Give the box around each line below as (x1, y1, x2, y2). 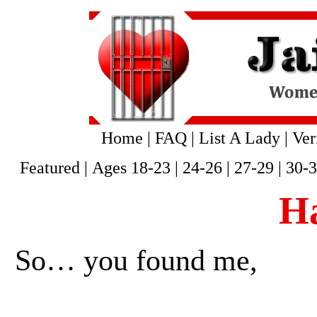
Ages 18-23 (91, 158, 171, 177)
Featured (19, 158, 80, 177)
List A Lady (198, 129, 280, 147)
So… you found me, (15, 244, 258, 277)
